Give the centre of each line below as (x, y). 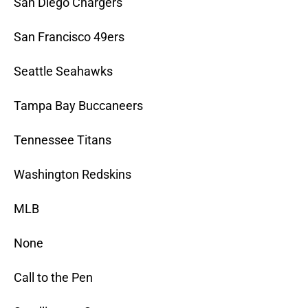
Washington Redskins (73, 175)
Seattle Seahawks (63, 71)
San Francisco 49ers (69, 37)
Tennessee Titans (63, 140)
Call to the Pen (53, 278)
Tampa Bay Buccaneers (78, 106)
